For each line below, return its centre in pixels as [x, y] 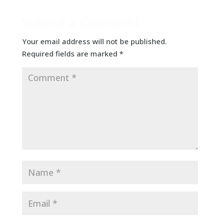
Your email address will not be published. [94, 41]
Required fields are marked [70, 54]
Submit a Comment [81, 22]
